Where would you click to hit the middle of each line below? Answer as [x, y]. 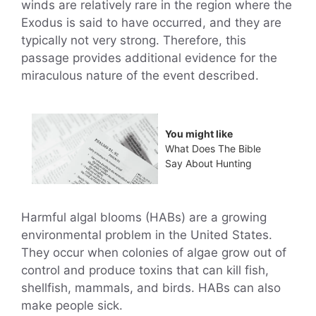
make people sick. [72, 306]
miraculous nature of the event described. [140, 75]
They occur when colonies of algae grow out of [154, 253]
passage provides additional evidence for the [149, 58]
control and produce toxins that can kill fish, [145, 271]
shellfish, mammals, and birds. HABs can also [151, 288]
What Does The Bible [213, 149]
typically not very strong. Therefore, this [134, 40]
